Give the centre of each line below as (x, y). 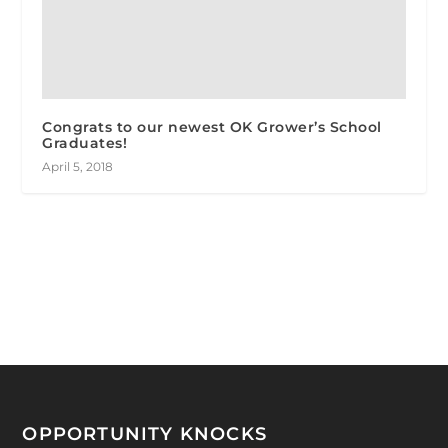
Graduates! (85, 142)
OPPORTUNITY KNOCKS (145, 433)
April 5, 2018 (78, 166)
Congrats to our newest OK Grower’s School (212, 126)
